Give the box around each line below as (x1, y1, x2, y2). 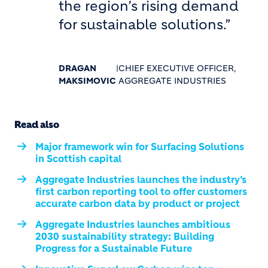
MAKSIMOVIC (59, 75, 115, 86)
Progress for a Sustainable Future (35, 242, 192, 254)
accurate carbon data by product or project (35, 197, 240, 209)
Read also (14, 118, 59, 130)
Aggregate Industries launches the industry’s (35, 173, 246, 185)
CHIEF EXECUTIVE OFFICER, (118, 63, 236, 74)
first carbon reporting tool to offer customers (35, 185, 247, 197)
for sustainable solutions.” (59, 16, 230, 33)
